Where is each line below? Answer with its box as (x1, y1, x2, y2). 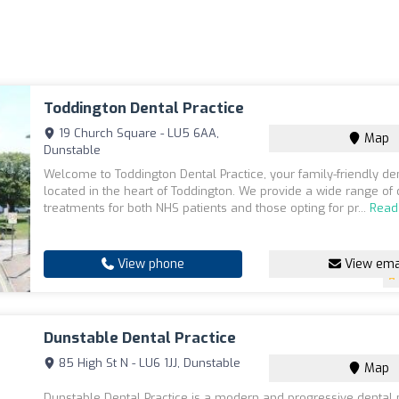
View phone (114, 256, 185, 273)
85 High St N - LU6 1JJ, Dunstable (55, 355, 241, 371)
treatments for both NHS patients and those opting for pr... (44, 200, 370, 216)
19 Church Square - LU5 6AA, (55, 126, 220, 142)
